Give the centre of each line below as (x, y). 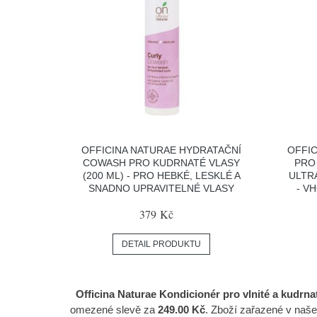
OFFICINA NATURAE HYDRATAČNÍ (162, 150)
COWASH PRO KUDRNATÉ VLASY (162, 163)
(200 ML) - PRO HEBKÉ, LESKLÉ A (161, 176)
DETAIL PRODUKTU (162, 244)
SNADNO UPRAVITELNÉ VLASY (162, 189)
